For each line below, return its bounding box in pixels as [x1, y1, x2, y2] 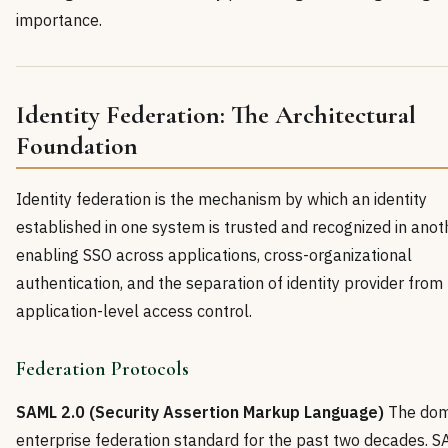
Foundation [16, 129, 138, 161]
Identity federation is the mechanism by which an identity [16, 188, 427, 209]
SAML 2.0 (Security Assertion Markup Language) [16, 401, 384, 422]
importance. [16, 9, 102, 30]
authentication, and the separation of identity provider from [16, 272, 443, 293]
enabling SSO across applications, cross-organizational [16, 244, 412, 265]
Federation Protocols [16, 356, 189, 381]
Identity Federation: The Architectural [16, 98, 416, 130]
